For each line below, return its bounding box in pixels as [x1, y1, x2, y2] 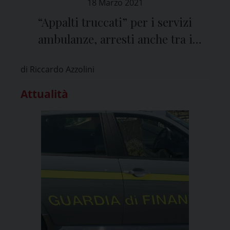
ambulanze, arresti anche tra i [37, 31, 193, 47]
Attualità [21, 86, 68, 101]
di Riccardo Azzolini [21, 63, 94, 75]
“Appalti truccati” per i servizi [38, 14, 192, 30]
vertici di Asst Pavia [64, 48, 166, 64]
